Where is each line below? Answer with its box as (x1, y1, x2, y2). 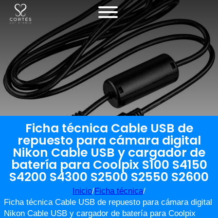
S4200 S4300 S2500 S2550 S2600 (9, 168, 209, 185)
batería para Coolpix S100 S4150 (11, 156, 207, 173)
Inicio (73, 186, 92, 196)
